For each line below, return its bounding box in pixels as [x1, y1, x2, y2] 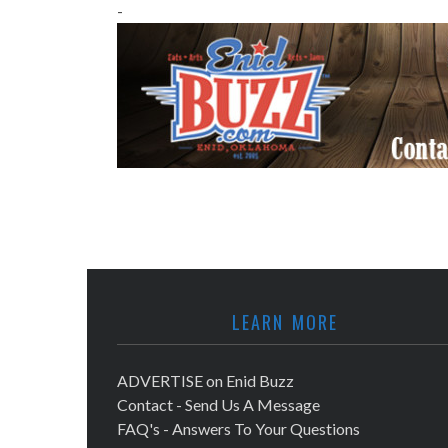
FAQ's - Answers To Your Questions [117, 419, 360, 438]
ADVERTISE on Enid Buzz [117, 371, 294, 390]
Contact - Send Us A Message [117, 395, 320, 414]
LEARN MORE [231, 309, 338, 335]
